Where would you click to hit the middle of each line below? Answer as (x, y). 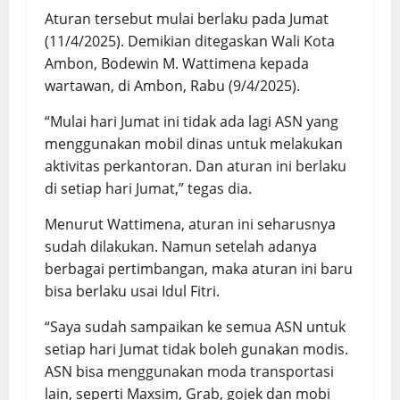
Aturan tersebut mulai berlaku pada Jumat (187, 18)
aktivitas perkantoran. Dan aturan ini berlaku (196, 166)
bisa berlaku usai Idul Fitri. (132, 291)
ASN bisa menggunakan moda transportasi (189, 371)
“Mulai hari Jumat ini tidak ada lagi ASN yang (192, 121)
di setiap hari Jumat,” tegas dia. (148, 188)
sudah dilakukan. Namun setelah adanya (181, 246)
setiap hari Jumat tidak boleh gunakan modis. (196, 349)
